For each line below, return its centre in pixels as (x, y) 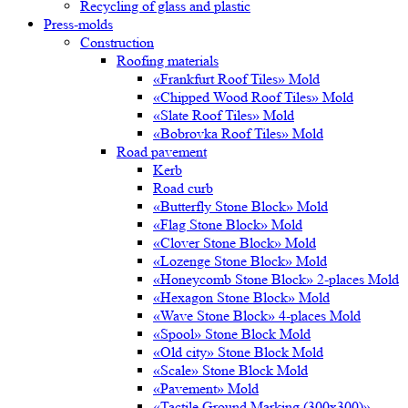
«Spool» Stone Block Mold (232, 334)
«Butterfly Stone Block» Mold (240, 206)
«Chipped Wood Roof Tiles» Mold (253, 97)
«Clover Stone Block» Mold (235, 243)
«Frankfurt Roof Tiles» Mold (236, 79)
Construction (117, 42)
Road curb (183, 188)
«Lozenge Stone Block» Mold (240, 261)
